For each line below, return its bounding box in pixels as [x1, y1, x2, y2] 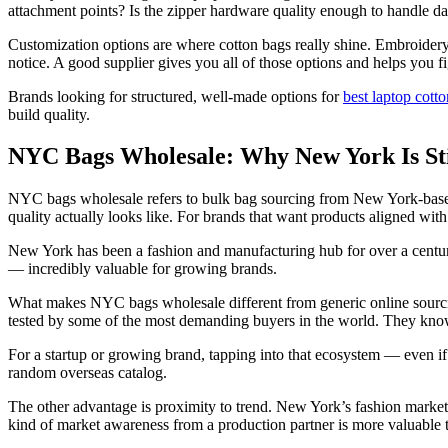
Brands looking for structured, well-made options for [8, 87, 343, 105]
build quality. [8, 105, 90, 123]
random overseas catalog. [8, 364, 167, 382]
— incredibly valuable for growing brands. [8, 260, 277, 278]
